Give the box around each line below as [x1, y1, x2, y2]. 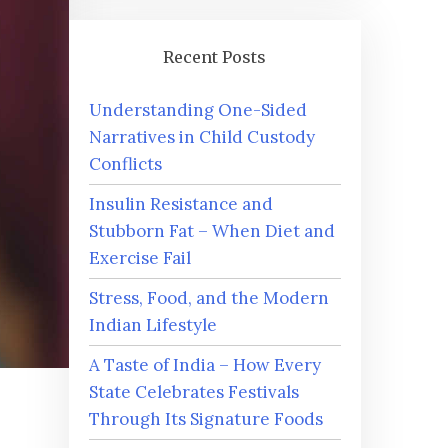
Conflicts [88, 153, 162, 176]
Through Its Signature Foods [88, 408, 323, 431]
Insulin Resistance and [88, 193, 273, 216]
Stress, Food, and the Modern [88, 287, 329, 310]
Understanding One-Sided [88, 99, 307, 122]
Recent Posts [163, 47, 267, 68]
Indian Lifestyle [88, 314, 217, 337]
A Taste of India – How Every [88, 354, 321, 377]
